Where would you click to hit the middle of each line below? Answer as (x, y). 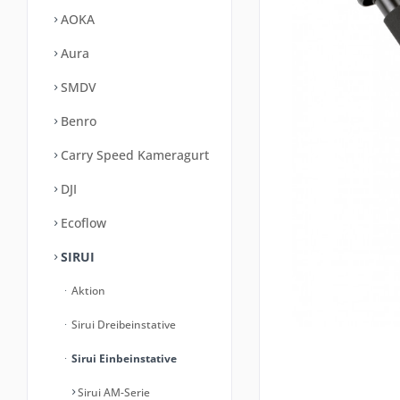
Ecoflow (82, 223)
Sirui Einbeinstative (123, 358)
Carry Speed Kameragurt (133, 155)
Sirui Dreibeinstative (122, 325)
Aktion (87, 291)
